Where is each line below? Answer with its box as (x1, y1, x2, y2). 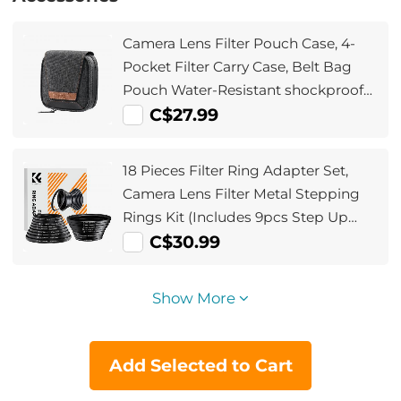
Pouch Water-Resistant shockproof (123, 81, 364, 98)
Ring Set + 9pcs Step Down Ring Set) (123, 231, 378, 249)
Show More (152, 288, 239, 307)
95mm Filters (123, 127, 214, 145)
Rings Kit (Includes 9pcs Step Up (123, 208, 349, 226)
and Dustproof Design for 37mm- (123, 104, 354, 122)
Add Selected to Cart (108, 354, 293, 376)
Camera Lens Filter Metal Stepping (123, 184, 361, 202)
